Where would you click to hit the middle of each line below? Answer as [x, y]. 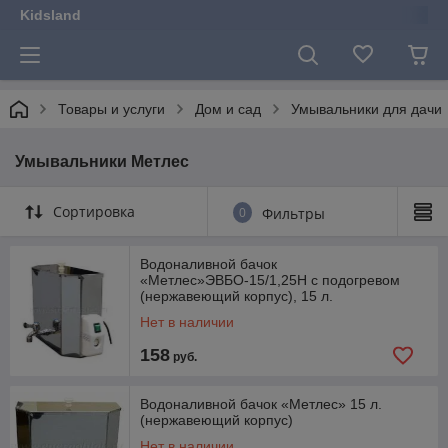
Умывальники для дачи [366, 109]
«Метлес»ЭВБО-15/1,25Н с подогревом [270, 280]
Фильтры [293, 213]
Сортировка [94, 211]
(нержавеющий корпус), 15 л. [236, 296]
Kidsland [50, 15]
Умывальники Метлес [102, 161]
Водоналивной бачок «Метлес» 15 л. [261, 404]
